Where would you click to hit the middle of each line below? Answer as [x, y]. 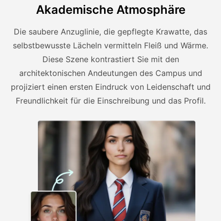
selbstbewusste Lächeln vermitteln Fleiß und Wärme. [110, 46]
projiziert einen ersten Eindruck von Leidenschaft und [110, 87]
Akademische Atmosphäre [110, 10]
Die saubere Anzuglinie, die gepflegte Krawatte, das [110, 32]
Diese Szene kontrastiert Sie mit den [110, 59]
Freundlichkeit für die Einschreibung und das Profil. [110, 101]
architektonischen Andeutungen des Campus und [110, 73]
